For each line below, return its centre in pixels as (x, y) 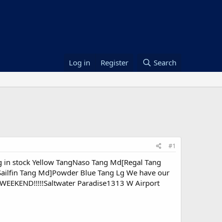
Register (115, 63)
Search (165, 63)
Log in (80, 63)
